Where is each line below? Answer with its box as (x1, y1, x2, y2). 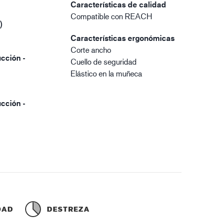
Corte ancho (71, 45, 111, 54)
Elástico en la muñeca (71, 69, 143, 78)
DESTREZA (47, 205, 90, 213)
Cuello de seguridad (71, 57, 137, 66)
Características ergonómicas (71, 33, 175, 43)
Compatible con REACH (71, 11, 152, 21)
